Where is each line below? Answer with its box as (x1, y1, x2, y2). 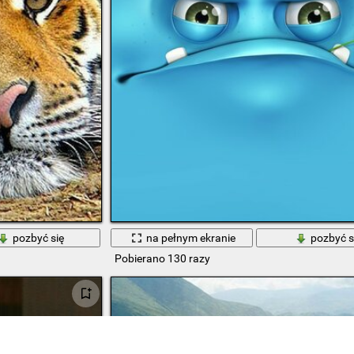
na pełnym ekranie (146, 232, 236, 245)
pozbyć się (13, 232, 65, 245)
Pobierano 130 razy (114, 252, 210, 265)
